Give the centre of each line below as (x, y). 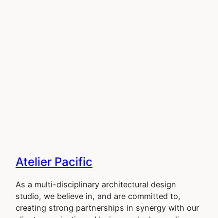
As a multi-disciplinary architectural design (96, 185)
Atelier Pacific (54, 162)
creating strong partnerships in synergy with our (107, 208)
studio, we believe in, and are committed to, (98, 196)
